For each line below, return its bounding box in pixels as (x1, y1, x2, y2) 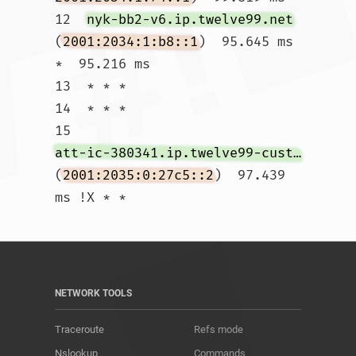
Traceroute (55, 323, 104, 335)
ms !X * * (126, 189, 303, 206)
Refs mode (194, 323, 243, 335)
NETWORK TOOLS (55, 288, 132, 299)
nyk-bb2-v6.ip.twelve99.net (87, 11, 293, 28)
